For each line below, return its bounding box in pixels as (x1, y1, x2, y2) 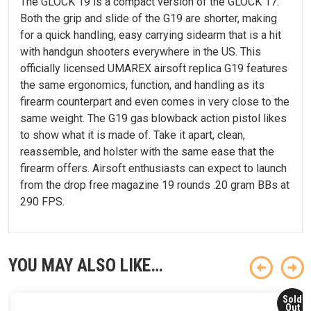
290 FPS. (20, 194, 65, 208)
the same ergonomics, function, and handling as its (20, 78, 264, 92)
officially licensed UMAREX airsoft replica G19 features (20, 61, 287, 75)
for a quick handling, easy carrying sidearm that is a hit (20, 28, 281, 42)
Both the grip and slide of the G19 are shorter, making (20, 11, 277, 25)
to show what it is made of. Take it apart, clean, (20, 128, 245, 142)
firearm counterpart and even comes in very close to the (20, 94, 289, 108)
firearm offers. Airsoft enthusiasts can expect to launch (20, 161, 287, 175)
